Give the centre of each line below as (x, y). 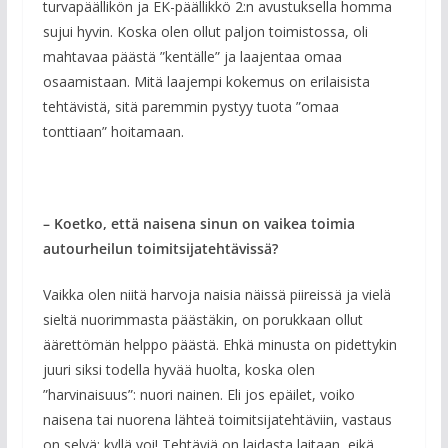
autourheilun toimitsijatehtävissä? (160, 248)
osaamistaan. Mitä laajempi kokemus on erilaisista (206, 81)
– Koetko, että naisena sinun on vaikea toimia (198, 223)
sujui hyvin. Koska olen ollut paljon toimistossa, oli (205, 31)
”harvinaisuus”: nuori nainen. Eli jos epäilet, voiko (198, 394)
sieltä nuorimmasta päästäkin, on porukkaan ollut (202, 319)
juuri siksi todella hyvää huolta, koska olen (178, 369)
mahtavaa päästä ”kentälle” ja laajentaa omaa (192, 56)
